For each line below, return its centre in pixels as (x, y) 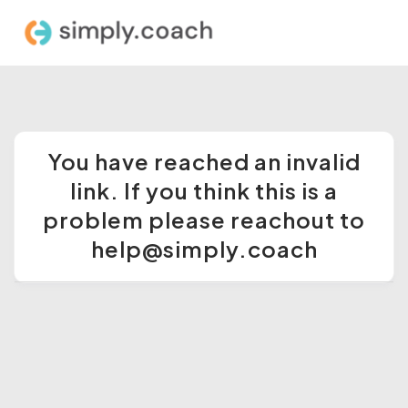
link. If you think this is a (204, 190)
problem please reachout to (204, 219)
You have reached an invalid (204, 161)
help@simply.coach (204, 249)
